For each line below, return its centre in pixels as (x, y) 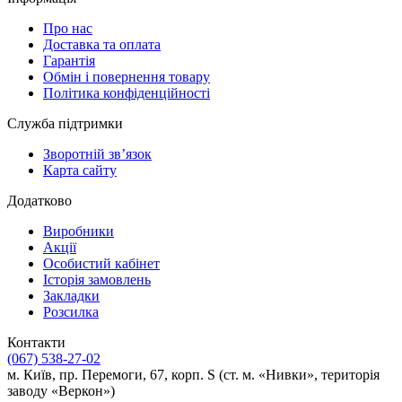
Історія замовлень (97, 279)
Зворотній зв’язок (97, 153)
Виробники (79, 231)
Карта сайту (80, 170)
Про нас (68, 28)
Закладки (71, 295)
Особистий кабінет (101, 263)
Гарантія (69, 60)
